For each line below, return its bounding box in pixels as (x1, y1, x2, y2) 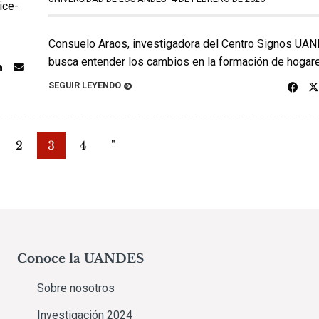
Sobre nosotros (37, 281, 115, 295)
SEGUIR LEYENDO (48, 79, 121, 90)
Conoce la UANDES (17, 251, 144, 266)
